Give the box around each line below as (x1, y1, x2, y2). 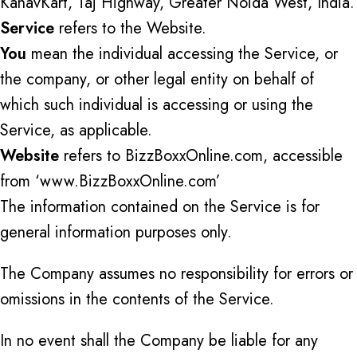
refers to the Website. (54, 17, 206, 40)
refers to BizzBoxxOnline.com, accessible (59, 144, 343, 167)
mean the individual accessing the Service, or (26, 42, 338, 65)
